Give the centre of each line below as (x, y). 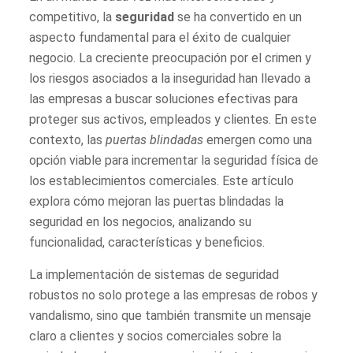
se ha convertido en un (238, 17)
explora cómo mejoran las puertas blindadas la (157, 201)
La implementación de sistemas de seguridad (154, 274)
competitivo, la (72, 17)
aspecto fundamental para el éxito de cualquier (160, 37)
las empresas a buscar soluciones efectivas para (164, 98)
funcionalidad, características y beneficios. (147, 242)
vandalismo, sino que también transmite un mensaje (171, 315)
